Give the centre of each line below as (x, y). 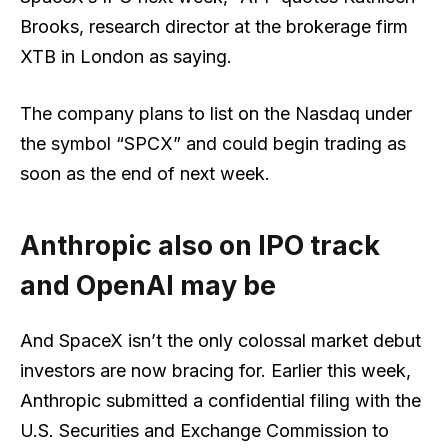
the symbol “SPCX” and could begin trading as (213, 144)
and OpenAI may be (154, 285)
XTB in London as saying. (126, 56)
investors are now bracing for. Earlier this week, (215, 371)
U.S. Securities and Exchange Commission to (204, 431)
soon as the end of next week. (145, 174)
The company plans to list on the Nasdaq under (216, 114)
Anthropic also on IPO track (200, 245)
